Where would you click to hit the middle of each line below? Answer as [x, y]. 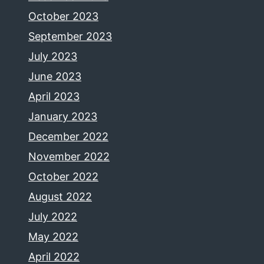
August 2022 [60, 196]
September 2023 [70, 36]
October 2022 [63, 176]
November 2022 [69, 156]
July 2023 [53, 56]
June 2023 [55, 76]
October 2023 [63, 16]
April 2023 [54, 96]
